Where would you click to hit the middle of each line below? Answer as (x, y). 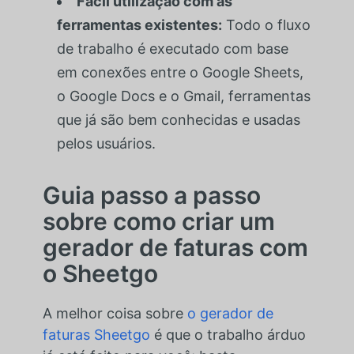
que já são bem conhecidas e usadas (178, 119)
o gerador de (230, 313)
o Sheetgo (100, 273)
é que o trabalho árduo (228, 334)
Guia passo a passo (151, 195)
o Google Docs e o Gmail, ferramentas (183, 96)
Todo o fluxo (266, 24)
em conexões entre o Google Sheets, (180, 72)
